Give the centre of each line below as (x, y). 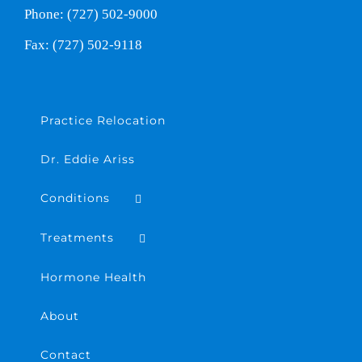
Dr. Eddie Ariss (88, 159)
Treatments (77, 237)
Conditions (75, 198)
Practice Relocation (103, 120)
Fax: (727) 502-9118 (83, 45)
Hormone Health (93, 277)
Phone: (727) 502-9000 (91, 14)
